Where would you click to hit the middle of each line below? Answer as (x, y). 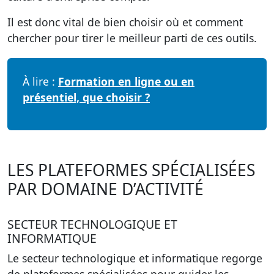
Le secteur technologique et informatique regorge (135, 258)
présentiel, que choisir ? (86, 97)
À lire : (40, 81)
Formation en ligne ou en (126, 81)
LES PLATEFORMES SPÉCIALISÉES (131, 170)
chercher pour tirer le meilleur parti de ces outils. (132, 38)
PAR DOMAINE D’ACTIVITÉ (106, 189)
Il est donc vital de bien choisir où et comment (125, 22)
